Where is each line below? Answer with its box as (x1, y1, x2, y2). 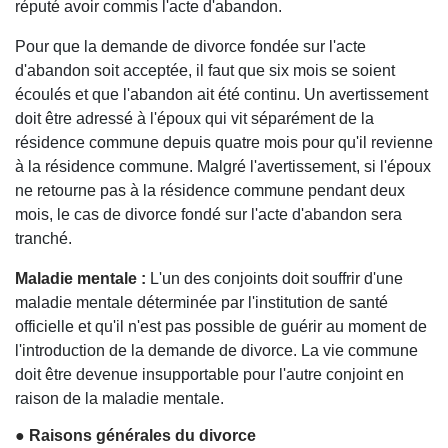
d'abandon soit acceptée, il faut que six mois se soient (15, 61, 395, 79)
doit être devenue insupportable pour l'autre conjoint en (15, 365, 404, 383)
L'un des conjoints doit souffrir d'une (146, 269, 403, 287)
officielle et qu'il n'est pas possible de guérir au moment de (15, 317, 427, 335)
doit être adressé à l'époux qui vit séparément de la (15, 109, 374, 127)
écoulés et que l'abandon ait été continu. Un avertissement (15, 85, 428, 103)
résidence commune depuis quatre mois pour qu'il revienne (15, 133, 433, 151)
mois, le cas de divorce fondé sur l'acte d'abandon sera (15, 205, 402, 223)
